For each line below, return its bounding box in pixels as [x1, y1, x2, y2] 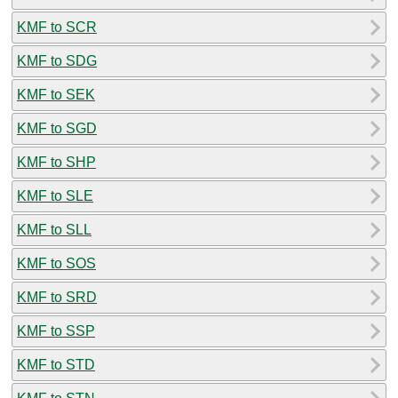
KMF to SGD [17, 120, 97, 136]
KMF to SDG [17, 52, 97, 68]
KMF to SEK [17, 86, 95, 102]
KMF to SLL [17, 221, 92, 237]
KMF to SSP [17, 322, 95, 338]
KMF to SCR [17, 19, 97, 35]
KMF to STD [17, 356, 95, 372]
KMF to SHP [17, 154, 96, 170]
